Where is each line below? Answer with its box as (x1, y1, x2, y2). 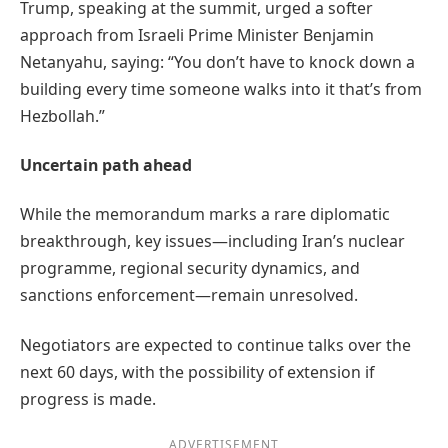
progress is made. (20, 387, 156, 410)
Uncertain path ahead (20, 154, 192, 177)
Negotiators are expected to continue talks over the (20, 333, 411, 356)
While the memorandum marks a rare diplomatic (20, 203, 390, 226)
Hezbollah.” (20, 104, 105, 127)
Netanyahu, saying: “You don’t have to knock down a (20, 50, 415, 73)
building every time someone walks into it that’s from (20, 77, 422, 100)
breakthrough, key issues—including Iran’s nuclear (20, 230, 405, 253)
